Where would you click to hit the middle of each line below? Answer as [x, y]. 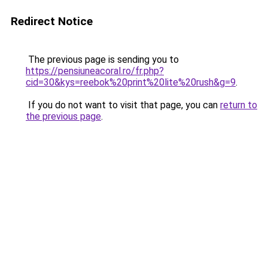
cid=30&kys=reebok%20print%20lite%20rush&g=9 [131, 82]
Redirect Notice [52, 21]
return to [239, 105]
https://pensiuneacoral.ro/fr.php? [95, 71]
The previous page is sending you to [102, 60]
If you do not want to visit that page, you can [123, 105]
